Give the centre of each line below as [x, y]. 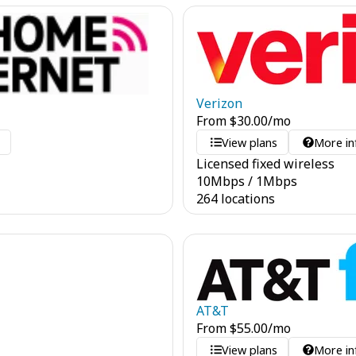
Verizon [219, 103]
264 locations [236, 199]
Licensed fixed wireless [265, 164]
